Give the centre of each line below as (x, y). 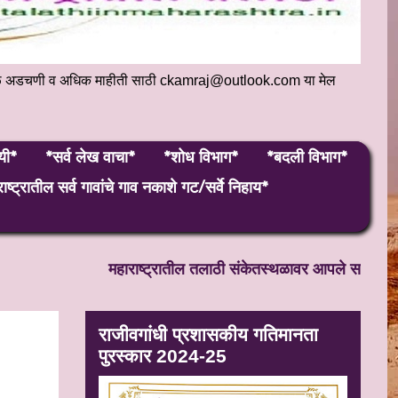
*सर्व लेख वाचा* (90, 155)
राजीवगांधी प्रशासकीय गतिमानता (208, 334)
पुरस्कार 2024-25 (163, 355)
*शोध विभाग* (201, 155)
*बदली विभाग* (307, 155)
